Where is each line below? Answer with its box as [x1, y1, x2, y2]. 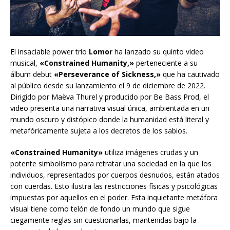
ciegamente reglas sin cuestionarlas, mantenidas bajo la [10, 215, 197, 225]
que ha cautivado [161, 69, 220, 80]
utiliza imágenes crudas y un [103, 147, 198, 158]
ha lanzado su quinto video [112, 47, 204, 57]
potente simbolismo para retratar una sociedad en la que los [10, 159, 212, 169]
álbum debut [10, 69, 54, 80]
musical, [10, 58, 40, 68]
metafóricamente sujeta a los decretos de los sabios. [10, 126, 187, 136]
